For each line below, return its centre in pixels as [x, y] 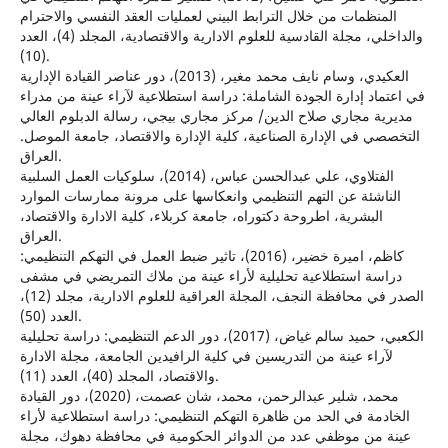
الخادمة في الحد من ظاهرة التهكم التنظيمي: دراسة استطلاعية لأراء [214, 416]
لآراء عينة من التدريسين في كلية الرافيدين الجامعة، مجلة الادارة [206, 356]
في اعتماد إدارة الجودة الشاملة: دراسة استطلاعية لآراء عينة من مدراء [222, 96]
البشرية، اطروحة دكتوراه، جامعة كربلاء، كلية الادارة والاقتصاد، [201, 216]
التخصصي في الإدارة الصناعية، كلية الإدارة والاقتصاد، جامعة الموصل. [219, 136]
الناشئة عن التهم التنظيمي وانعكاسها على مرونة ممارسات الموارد [210, 196]
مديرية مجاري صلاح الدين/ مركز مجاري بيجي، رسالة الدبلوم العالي [216, 116]
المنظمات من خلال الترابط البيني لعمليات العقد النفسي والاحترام [208, 16]
